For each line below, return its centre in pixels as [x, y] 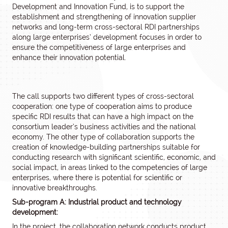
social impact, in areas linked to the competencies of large [110, 167]
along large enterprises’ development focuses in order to [107, 37]
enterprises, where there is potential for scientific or [97, 178]
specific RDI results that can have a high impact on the [103, 117]
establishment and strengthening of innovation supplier [104, 17]
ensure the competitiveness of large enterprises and [99, 47]
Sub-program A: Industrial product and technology [97, 202]
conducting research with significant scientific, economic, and [114, 157]
